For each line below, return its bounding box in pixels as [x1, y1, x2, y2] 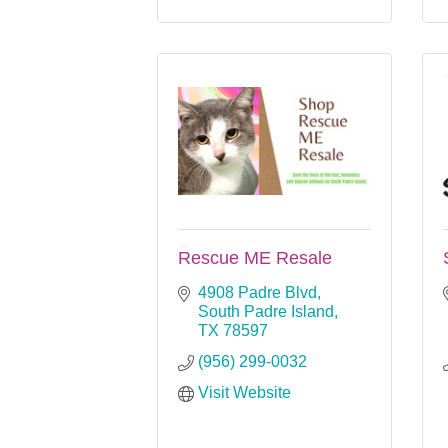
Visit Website [198, 383, 291, 401]
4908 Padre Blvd [198, 283, 317, 301]
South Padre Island [198, 302, 334, 320]
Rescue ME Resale [178, 247, 332, 268]
